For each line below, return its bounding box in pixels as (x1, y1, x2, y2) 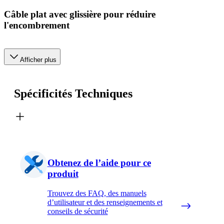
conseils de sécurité (47, 207, 108, 216)
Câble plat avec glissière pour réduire (4, 9, 155, 20)
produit (47, 168, 78, 179)
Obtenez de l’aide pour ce (47, 157, 151, 168)
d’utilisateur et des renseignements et (47, 198, 162, 207)
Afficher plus (20, 55, 56, 63)
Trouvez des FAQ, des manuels (47, 189, 146, 198)
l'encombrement (4, 20, 69, 31)
